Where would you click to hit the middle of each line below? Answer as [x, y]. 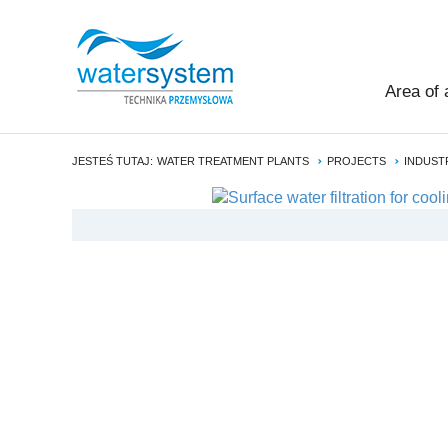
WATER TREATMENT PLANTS [233, 161]
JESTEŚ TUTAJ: [112, 161]
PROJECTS [356, 161]
